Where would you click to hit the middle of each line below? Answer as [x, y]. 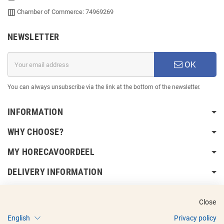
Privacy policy [195, 218]
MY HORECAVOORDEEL [51, 152]
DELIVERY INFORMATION [55, 172]
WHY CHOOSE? [35, 132]
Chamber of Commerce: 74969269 [64, 12]
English [19, 218]
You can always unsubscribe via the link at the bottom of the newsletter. [104, 87]
